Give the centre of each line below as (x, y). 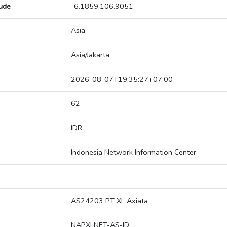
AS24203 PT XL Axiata (109, 201)
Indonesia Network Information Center (134, 152)
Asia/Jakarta (90, 55)
